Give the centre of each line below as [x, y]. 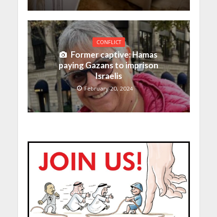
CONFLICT [108, 42]
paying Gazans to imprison [108, 65]
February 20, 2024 [109, 88]
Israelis [108, 76]
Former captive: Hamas [114, 54]
